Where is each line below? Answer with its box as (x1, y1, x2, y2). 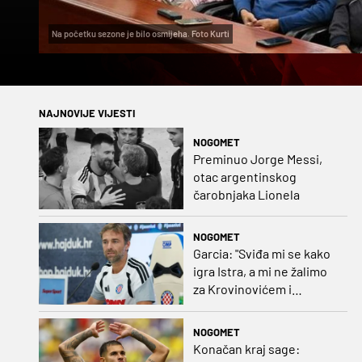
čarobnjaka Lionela (192, 186, 300, 202)
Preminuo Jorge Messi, (192, 150, 322, 166)
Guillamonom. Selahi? (192, 299, 314, 315)
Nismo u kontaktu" (192, 317, 296, 333)
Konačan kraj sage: (192, 341, 300, 357)
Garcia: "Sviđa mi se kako (192, 246, 330, 262)
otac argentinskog (192, 168, 297, 184)
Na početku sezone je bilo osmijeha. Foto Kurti (52, 28, 229, 40)
